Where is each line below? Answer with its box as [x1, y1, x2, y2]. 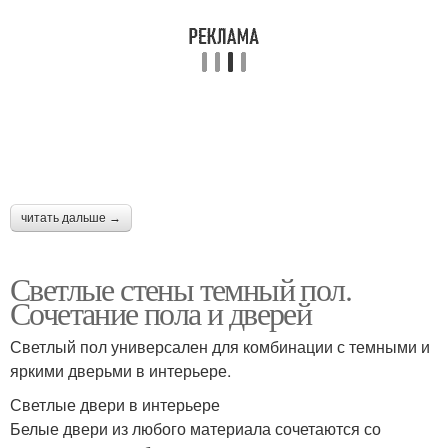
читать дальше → [21, 211, 121, 226]
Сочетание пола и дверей [10, 291, 312, 335]
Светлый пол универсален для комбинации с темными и [10, 335, 430, 359]
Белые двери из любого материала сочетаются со [10, 417, 381, 441]
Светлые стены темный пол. [10, 267, 351, 311]
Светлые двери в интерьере [10, 393, 224, 417]
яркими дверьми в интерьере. [10, 359, 231, 383]
